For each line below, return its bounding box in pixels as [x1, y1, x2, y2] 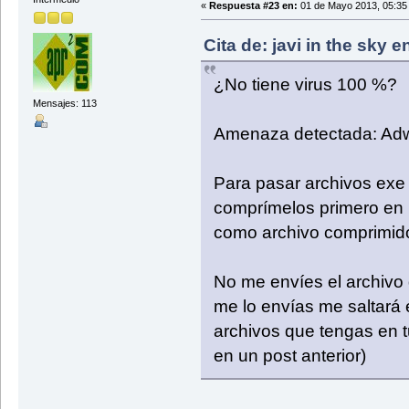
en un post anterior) [213, 346, 366, 366]
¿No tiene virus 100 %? [213, 75, 397, 95]
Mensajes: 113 [32, 98, 97, 110]
